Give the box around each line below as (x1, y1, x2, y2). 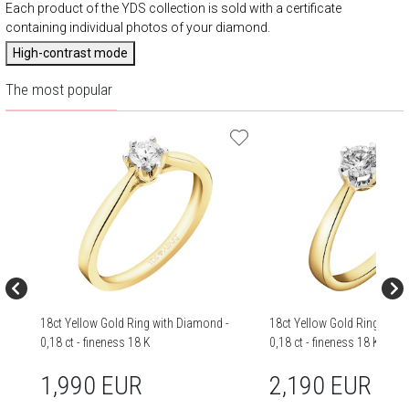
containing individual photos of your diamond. (5, 19, 270, 35)
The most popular (5, 79, 112, 99)
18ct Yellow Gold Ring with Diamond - (40, 316, 229, 331)
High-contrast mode (13, 45, 128, 60)
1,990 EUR (40, 371, 142, 402)
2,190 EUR (268, 371, 372, 402)
